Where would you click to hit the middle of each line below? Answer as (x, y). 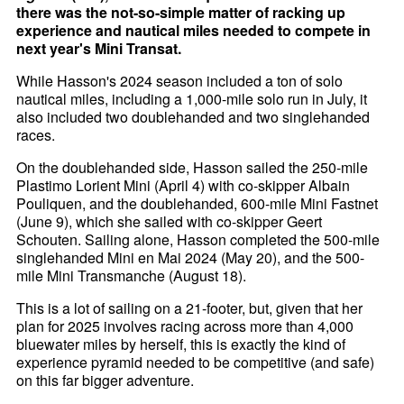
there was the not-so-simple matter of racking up (181, 13)
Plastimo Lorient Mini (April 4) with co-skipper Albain (184, 186)
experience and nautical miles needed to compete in (194, 31)
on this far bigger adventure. (106, 381)
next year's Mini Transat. (99, 49)
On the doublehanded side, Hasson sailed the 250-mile (193, 168)
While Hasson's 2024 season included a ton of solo (180, 81)
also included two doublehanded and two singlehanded (193, 117)
